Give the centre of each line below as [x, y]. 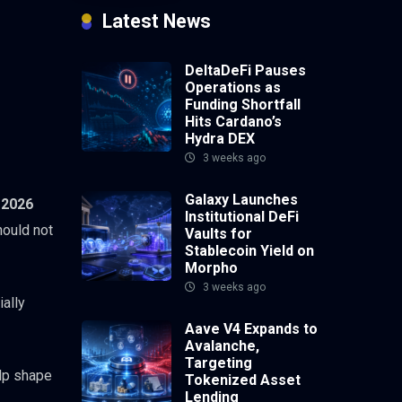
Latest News [157, 22]
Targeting [218, 363]
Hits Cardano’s [233, 122]
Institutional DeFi [242, 217]
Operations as [233, 88]
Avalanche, [222, 346]
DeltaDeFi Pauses [245, 71]
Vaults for [218, 234]
